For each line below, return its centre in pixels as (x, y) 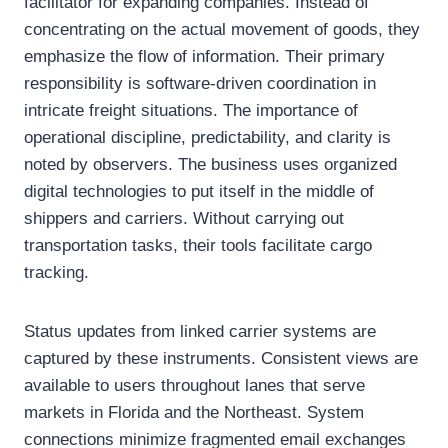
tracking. (56, 273)
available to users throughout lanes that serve (194, 386)
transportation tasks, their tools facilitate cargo (198, 246)
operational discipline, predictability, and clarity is (207, 138)
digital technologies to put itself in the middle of (199, 192)
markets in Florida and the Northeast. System (194, 413)
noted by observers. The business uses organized (210, 165)
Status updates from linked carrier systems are (200, 332)
